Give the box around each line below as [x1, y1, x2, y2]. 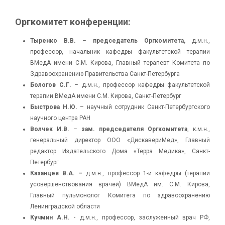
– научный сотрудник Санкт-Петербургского [77, 103, 210, 110]
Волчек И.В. [30, 126, 73, 133]
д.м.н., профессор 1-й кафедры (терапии [86, 170, 210, 177]
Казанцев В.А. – [30, 170, 86, 177]
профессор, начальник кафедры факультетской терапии [30, 48, 210, 55]
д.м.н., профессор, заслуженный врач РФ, [80, 214, 210, 221]
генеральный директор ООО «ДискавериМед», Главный [30, 137, 210, 144]
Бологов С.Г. [30, 81, 71, 88]
